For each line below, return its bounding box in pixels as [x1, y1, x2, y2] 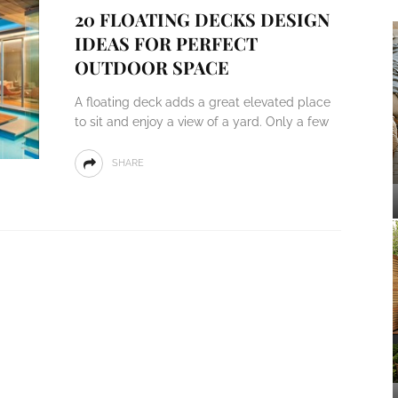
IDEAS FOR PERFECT [74, 31, 258, 55]
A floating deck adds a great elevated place [74, 95, 330, 109]
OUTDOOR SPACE [74, 55, 229, 79]
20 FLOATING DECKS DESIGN [74, 7, 330, 31]
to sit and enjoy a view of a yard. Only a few [74, 115, 329, 129]
